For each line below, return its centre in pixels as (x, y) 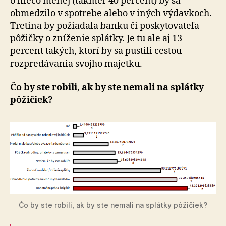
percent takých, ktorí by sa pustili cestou (96, 51)
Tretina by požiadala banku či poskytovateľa (105, 26)
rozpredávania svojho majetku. (76, 64)
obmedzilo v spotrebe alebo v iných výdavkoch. (111, 13)
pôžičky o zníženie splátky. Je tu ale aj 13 (96, 38)
